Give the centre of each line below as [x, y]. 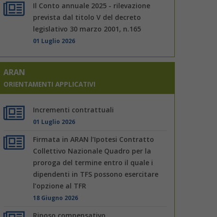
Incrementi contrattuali [74, 109]
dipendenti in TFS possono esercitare [96, 174]
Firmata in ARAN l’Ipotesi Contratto [94, 139]
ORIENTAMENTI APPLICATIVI [49, 84]
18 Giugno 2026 [56, 197]
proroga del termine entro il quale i [93, 162]
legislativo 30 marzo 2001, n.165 [87, 29]
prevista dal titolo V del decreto [87, 17]
